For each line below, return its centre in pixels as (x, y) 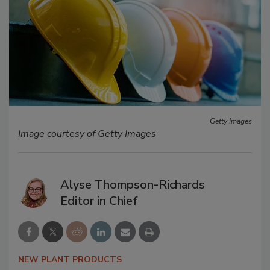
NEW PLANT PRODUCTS (70, 259)
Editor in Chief (99, 201)
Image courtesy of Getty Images (87, 133)
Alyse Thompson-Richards (133, 184)
